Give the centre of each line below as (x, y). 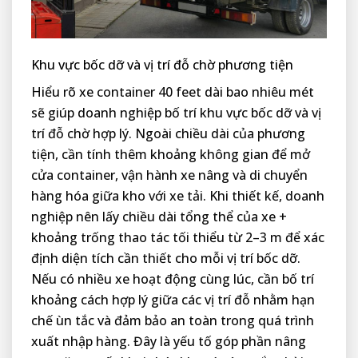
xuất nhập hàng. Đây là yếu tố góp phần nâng (169, 342)
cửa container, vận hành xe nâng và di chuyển (169, 175)
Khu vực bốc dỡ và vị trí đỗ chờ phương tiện (162, 65)
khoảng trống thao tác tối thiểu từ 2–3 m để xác (178, 238)
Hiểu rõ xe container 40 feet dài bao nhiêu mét (173, 92)
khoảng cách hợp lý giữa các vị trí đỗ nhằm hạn (173, 300)
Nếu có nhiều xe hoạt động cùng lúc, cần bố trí (173, 279)
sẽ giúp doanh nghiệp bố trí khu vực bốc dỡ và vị (176, 113)
